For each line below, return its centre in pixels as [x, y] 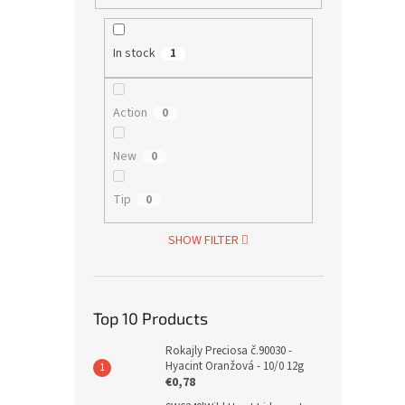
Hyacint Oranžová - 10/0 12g [235, 367]
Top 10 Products [151, 319]
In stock [134, 54]
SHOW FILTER [203, 241]
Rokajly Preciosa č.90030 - [229, 351]
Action [130, 113]
